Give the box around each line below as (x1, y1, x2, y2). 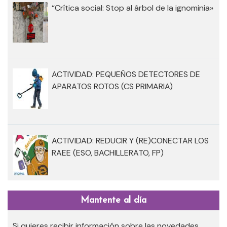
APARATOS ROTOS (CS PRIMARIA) (52, 81, 173, 92)
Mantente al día (81, 196, 146, 206)
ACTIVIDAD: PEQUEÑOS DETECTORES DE (52, 69, 200, 80)
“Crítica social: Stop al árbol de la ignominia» (52, 3, 213, 14)
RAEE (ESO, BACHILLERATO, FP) (52, 147, 164, 159)
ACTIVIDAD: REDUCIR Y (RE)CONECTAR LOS (52, 135, 209, 146)
